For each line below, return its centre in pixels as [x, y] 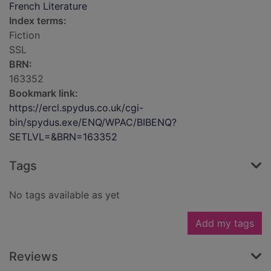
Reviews [34, 257]
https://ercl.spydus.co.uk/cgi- [76, 108]
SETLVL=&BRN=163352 [63, 137]
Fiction [24, 35]
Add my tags [225, 224]
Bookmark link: [44, 93]
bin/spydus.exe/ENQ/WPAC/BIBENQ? [93, 122]
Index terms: [38, 21]
